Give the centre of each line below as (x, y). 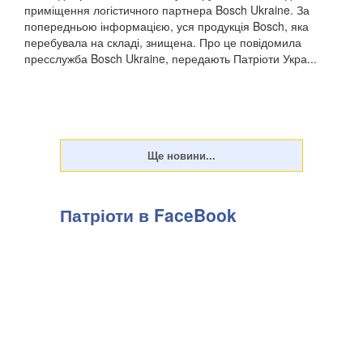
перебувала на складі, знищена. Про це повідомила (163, 42)
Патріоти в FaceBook (148, 214)
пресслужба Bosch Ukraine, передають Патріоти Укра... (171, 58)
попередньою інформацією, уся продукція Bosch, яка (167, 26)
